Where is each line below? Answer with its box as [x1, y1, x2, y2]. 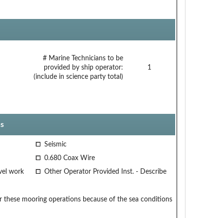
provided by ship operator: [43, 64, 123, 71]
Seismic [42, 141, 67, 148]
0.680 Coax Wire [42, 154, 95, 162]
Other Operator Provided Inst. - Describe [42, 168, 166, 175]
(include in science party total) [33, 73, 123, 80]
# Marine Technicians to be [42, 54, 123, 62]
